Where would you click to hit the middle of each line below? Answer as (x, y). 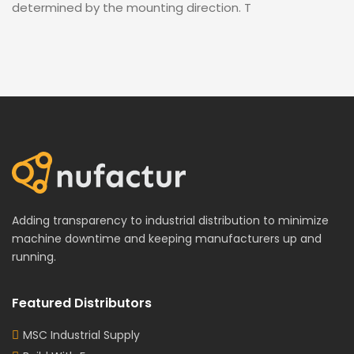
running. (34, 257)
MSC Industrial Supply (81, 335)
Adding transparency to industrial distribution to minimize (170, 221)
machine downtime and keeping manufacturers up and (167, 239)
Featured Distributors (82, 303)
